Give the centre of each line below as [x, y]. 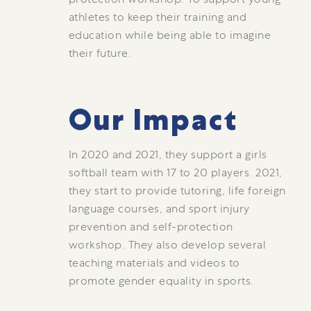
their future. [100, 53]
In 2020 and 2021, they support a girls [168, 154]
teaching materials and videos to [154, 263]
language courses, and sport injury [159, 209]
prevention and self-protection [151, 227]
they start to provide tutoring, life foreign [177, 191]
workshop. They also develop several [167, 245]
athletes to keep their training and [158, 17]
